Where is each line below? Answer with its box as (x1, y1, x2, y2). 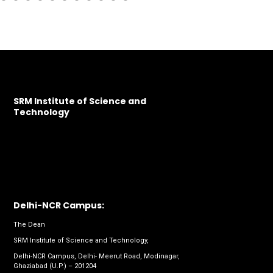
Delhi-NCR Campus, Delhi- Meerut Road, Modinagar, (13, 252, 180, 260)
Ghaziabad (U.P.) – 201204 (13, 261, 96, 270)
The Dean (13, 220, 45, 229)
